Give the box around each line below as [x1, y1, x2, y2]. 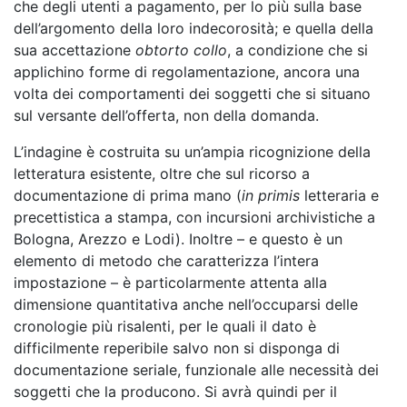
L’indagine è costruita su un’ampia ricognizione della [14, 143, 371, 161]
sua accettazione [14, 41, 135, 59]
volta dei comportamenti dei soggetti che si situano [14, 84, 371, 103]
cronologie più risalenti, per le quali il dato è [14, 317, 316, 335]
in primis [242, 186, 300, 204]
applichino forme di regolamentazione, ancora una [14, 63, 360, 81]
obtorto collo [135, 41, 227, 59]
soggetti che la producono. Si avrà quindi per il [14, 382, 337, 401]
